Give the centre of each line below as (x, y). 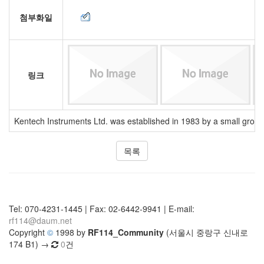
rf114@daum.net (40, 220)
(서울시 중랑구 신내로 (206, 232)
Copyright (28, 232)
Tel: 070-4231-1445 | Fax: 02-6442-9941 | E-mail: (102, 209)
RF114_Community (126, 232)
